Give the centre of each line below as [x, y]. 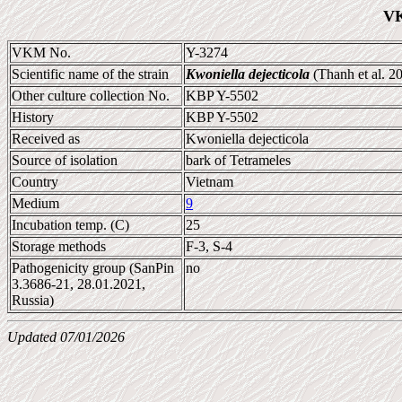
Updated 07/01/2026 [66, 337]
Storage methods [59, 246]
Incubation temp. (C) [70, 225]
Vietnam [210, 182]
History [33, 117]
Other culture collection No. [91, 96]
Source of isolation [65, 160]
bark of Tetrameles [238, 160]
